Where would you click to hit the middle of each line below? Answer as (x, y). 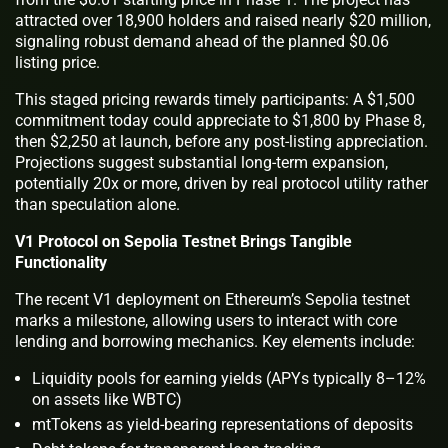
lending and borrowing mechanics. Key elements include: (215, 341)
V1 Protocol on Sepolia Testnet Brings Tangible (183, 241)
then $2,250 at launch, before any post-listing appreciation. (221, 141)
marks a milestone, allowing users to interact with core (206, 320)
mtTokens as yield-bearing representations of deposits (222, 424)
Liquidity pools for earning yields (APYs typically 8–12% (229, 378)
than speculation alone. (97, 204)
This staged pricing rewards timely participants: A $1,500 (215, 99)
